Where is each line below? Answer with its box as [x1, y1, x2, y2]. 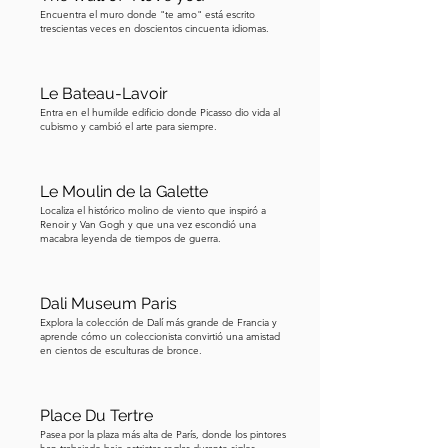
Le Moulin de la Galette [40, 182, 208, 201]
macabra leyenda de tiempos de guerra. [40, 232, 221, 245]
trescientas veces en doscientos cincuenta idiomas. [40, 22, 269, 35]
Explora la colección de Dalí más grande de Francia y [40, 316, 277, 329]
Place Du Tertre [40, 406, 153, 425]
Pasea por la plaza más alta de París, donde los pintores [40, 428, 286, 441]
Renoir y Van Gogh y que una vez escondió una [40, 218, 256, 231]
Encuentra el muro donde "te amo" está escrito [40, 8, 255, 21]
